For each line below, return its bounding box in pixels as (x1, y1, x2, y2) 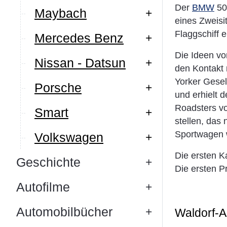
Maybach (34, 6, 87, 20)
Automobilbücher (16, 205, 112, 219)
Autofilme (16, 180, 70, 194)
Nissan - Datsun (34, 56, 126, 70)
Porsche (34, 81, 82, 95)
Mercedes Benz (34, 31, 124, 45)
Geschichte (16, 155, 81, 169)
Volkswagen (34, 130, 103, 144)
